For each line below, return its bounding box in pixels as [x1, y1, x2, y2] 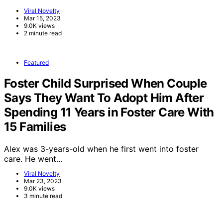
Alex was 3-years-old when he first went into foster [4, 143, 199, 154]
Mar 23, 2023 [24, 177, 62, 185]
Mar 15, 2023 [24, 14, 61, 22]
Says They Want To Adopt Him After [4, 90, 204, 105]
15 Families [4, 119, 66, 134]
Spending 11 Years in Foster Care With [4, 105, 214, 119]
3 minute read [24, 192, 62, 200]
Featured [24, 58, 49, 66]
